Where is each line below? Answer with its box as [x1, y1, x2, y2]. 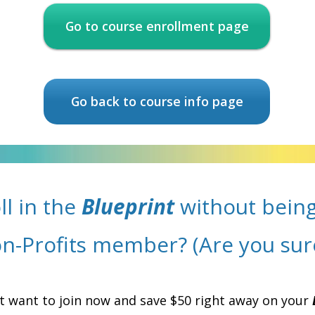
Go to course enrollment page [65, 18, 249, 34]
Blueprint [81, 192, 174, 221]
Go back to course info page [70, 93, 243, 110]
